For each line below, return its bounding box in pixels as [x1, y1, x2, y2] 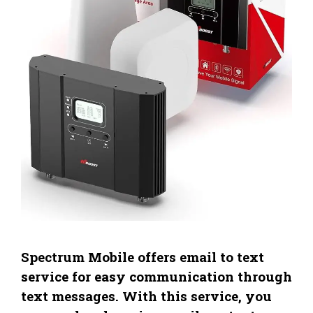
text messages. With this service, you [21, 286, 272, 305]
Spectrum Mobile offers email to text [21, 247, 264, 265]
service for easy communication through [21, 267, 292, 285]
